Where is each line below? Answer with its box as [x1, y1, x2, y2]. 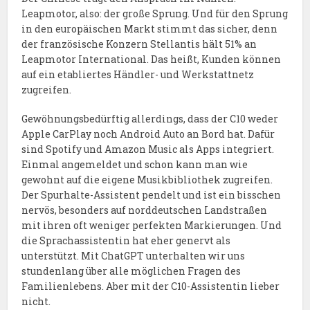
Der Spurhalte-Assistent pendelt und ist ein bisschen [21, 188, 282, 202]
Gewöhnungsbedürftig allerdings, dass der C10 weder [21, 112, 279, 126]
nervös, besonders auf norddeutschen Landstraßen [21, 203, 268, 217]
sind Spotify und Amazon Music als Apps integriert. [21, 143, 275, 156]
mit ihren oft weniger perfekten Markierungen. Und [21, 219, 282, 232]
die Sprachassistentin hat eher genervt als [21, 234, 231, 248]
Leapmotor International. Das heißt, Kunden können [21, 53, 282, 66]
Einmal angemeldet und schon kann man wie [21, 158, 248, 172]
